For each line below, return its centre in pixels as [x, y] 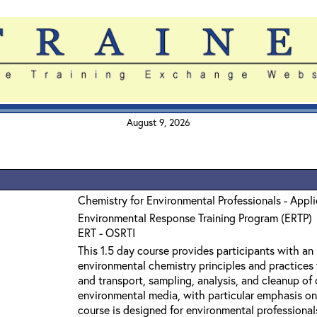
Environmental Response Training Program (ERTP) [195, 218]
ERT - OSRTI [106, 232]
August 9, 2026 [158, 122]
